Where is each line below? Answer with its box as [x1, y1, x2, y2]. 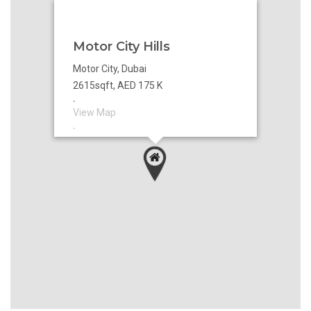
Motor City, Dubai [73, 62, 146, 74]
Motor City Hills [73, 38, 170, 54]
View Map [73, 106, 116, 118]
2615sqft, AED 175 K [73, 79, 162, 91]
